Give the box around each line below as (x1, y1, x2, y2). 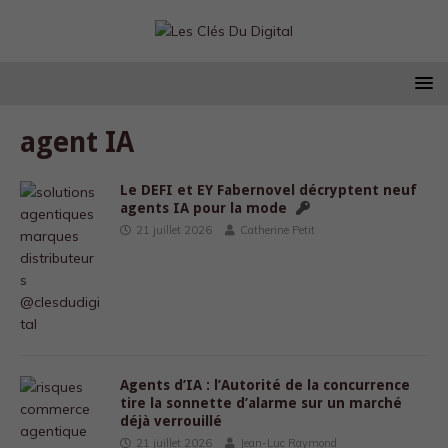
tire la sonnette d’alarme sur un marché (120, 395, 402, 411)
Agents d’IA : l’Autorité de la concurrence (120, 377, 410, 393)
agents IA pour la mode (120, 200, 291, 216)
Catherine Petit (240, 223, 315, 237)
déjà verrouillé (120, 413, 222, 429)
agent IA (20, 126, 134, 159)
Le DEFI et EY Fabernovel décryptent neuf (120, 182, 417, 198)
